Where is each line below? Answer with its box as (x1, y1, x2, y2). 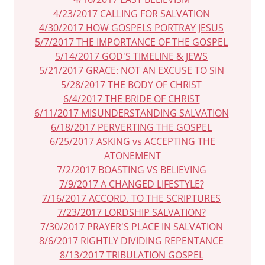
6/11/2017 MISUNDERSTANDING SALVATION (34, 106, 229, 119)
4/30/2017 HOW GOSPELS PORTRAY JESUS (39, 21, 224, 34)
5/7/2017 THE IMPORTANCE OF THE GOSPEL (35, 35, 228, 49)
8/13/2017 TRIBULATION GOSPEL (59, 248, 203, 261)
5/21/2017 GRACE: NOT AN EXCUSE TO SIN (38, 64, 224, 77)
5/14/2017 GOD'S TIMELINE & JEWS (55, 50, 208, 63)
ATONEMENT (104, 149, 161, 162)
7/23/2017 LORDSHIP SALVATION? (57, 206, 206, 219)
